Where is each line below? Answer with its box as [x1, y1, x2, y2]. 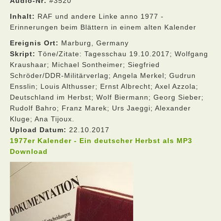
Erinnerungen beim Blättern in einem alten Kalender [10, 23, 196, 31]
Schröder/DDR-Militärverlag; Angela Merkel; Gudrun [10, 72, 196, 79]
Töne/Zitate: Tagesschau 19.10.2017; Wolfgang [36, 50, 208, 58]
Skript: [10, 50, 36, 58]
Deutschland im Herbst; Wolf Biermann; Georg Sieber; [10, 93, 204, 101]
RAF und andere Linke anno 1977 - [35, 12, 164, 20]
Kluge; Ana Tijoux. [10, 115, 74, 123]
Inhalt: [10, 12, 35, 20]
